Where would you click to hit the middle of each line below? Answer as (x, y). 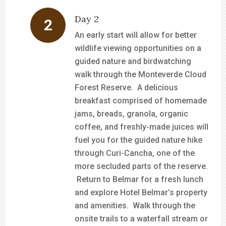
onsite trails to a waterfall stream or (142, 219)
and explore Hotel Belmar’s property (141, 192)
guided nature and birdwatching (133, 61)
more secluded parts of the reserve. (142, 166)
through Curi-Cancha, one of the (135, 153)
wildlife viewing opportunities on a (138, 48)
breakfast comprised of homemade (141, 101)
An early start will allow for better (136, 35)
